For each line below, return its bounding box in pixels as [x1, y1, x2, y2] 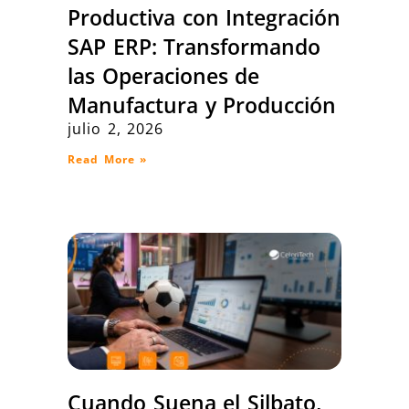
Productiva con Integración [68, 3, 341, 33]
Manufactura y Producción [68, 90, 337, 121]
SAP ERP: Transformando [68, 32, 321, 62]
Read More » [68, 152, 148, 168]
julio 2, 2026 [68, 119, 164, 140]
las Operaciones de [68, 61, 260, 91]
